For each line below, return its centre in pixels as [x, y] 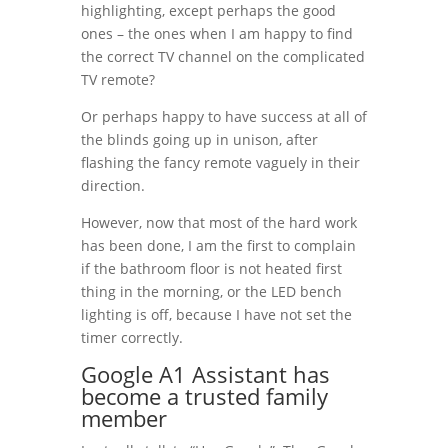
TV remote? [117, 79]
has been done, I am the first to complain [218, 245]
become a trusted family [204, 395]
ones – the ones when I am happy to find [216, 33]
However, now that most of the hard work [218, 222]
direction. [112, 185]
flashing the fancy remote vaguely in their [220, 162]
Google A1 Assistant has [205, 373]
